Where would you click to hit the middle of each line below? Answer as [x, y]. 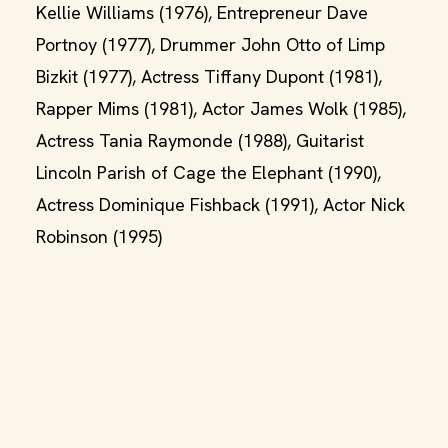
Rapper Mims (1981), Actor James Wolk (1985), [221, 108]
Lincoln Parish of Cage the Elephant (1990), [208, 172]
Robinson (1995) [99, 236]
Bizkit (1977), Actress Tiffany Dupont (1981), [209, 76]
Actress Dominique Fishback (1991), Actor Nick [220, 204]
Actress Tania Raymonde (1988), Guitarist [200, 140]
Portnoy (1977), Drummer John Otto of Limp [210, 44]
